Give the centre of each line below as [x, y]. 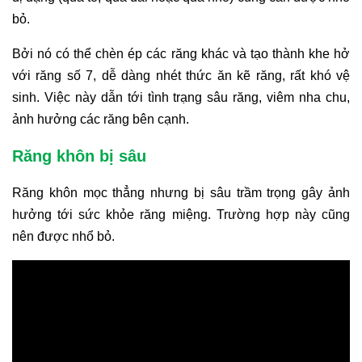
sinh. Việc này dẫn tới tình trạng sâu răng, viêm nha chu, [181, 97]
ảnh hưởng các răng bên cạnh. [101, 119]
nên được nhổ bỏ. [63, 236]
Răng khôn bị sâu [79, 156]
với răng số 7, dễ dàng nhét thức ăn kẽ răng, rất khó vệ [181, 75]
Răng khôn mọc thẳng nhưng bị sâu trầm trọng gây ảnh [181, 192]
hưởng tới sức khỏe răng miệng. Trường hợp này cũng [181, 214]
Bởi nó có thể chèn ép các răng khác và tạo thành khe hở [181, 53]
